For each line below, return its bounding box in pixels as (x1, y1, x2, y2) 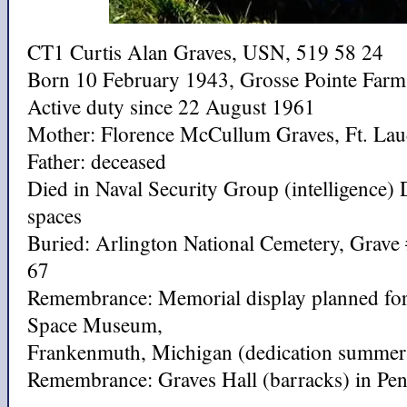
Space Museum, (27, 310, 163, 338)
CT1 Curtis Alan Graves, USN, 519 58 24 (27, 37, 383, 65)
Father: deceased (27, 146, 166, 174)
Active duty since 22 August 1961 (27, 92, 315, 120)
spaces (27, 201, 89, 229)
